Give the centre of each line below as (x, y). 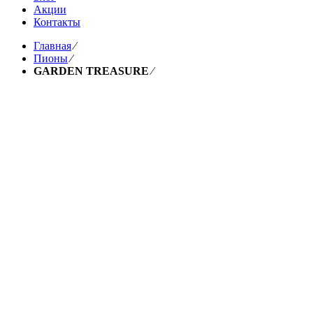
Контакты (57, 22)
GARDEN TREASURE (91, 71)
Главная (52, 46)
